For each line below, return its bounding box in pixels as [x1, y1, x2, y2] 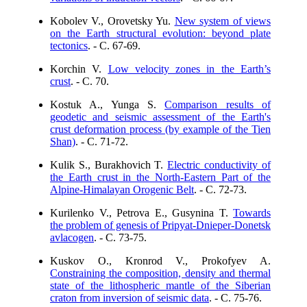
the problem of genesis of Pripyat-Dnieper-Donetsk [50, 219, 271, 231]
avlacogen [50, 232, 94, 243]
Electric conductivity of [167, 159, 271, 171]
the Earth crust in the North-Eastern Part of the [50, 171, 271, 183]
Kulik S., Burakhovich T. [50, 159, 168, 171]
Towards [233, 207, 271, 219]
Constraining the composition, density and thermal [50, 267, 271, 279]
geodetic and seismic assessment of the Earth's [50, 111, 271, 123]
